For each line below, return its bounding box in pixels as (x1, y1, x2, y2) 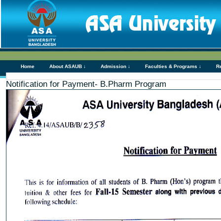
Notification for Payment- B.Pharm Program (6, 79, 166, 89)
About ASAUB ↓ (49, 64, 86, 69)
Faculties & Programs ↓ (145, 64, 201, 69)
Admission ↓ (101, 64, 130, 69)
